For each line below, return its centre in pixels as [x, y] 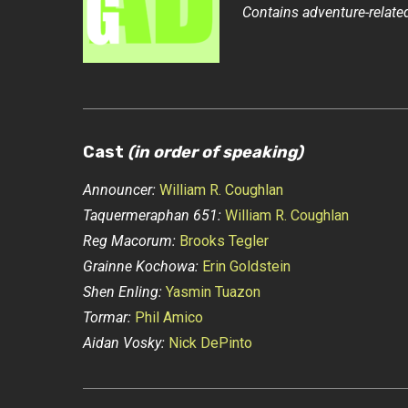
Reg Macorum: [129, 241]
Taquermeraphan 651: [152, 215]
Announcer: [119, 190]
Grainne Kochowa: [140, 266]
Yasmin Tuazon [213, 292]
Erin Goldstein [246, 266]
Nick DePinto [210, 343]
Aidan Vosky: [123, 343]
